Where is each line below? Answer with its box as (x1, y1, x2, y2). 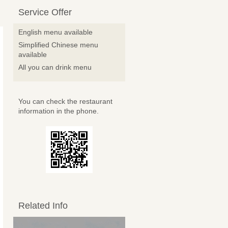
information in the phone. (18, 107, 99, 116)
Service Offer (18, 7, 72, 18)
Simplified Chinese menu (18, 41, 98, 49)
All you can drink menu (18, 63, 92, 72)
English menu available (18, 28, 93, 37)
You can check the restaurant (18, 97, 112, 106)
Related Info (18, 201, 68, 211)
